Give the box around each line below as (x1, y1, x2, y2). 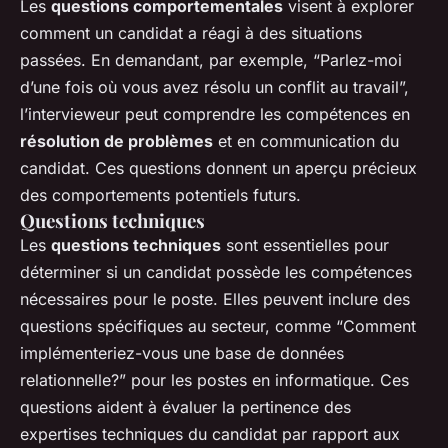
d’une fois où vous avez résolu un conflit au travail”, (20, 77, 409, 98)
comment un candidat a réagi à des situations (20, 23, 362, 44)
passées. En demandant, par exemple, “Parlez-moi (20, 50, 402, 71)
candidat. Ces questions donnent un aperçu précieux (20, 158, 417, 179)
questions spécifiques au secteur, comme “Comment (20, 316, 416, 337)
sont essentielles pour (221, 235, 389, 256)
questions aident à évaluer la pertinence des (20, 397, 351, 418)
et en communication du (213, 131, 399, 152)
